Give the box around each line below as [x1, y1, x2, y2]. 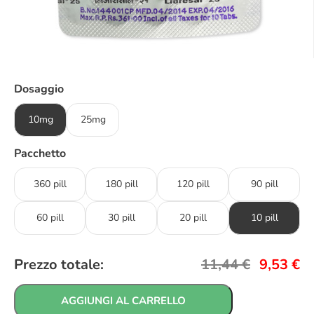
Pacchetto [14, 145, 66, 161]
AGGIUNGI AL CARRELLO [61, 293, 186, 308]
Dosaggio [14, 81, 64, 97]
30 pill [107, 210, 135, 224]
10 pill [250, 210, 278, 224]
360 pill [33, 177, 67, 191]
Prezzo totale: [14, 254, 104, 274]
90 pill [250, 177, 278, 191]
